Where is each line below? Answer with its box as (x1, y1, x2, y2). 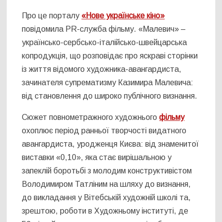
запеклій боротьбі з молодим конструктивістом (22, 166, 192, 175)
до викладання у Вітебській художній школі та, (22, 193, 191, 202)
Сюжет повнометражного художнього (22, 113, 160, 122)
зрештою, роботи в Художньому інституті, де (22, 207, 189, 216)
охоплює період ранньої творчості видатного (22, 126, 187, 135)
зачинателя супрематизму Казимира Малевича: (22, 78, 194, 87)
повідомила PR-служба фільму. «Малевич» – (22, 25, 186, 34)
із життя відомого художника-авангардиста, (22, 65, 182, 74)
